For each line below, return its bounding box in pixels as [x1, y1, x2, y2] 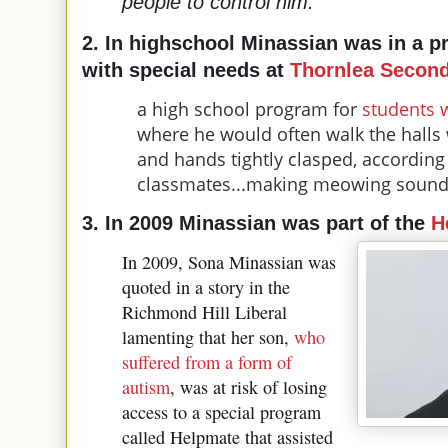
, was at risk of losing [170, 374, 327, 399]
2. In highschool [82, 31, 235, 54]
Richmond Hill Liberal [122, 299, 287, 324]
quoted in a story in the [122, 274, 290, 299]
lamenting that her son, [122, 324, 294, 349]
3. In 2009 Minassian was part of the [82, 211, 431, 234]
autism [122, 374, 170, 399]
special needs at [129, 58, 284, 81]
